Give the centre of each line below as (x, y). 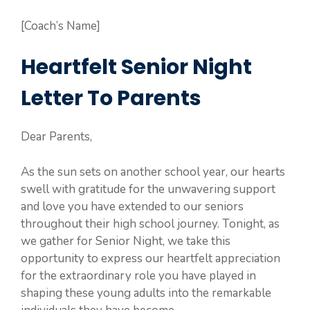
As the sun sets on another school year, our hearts (153, 172)
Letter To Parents (111, 98)
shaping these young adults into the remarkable (146, 293)
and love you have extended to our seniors (132, 206)
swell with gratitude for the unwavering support (148, 189)
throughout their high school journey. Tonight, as (150, 224)
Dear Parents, (56, 137)
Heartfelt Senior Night (136, 67)
